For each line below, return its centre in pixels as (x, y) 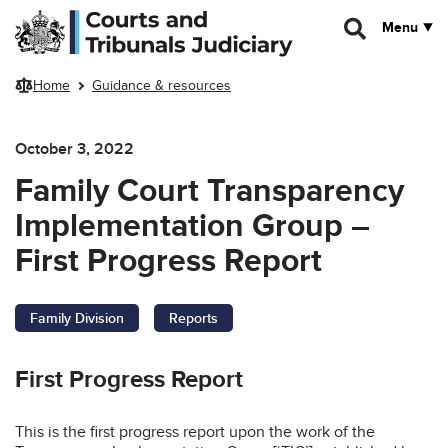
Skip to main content (78, 17)
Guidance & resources (161, 86)
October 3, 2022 (74, 148)
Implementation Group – (192, 226)
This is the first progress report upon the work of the (195, 431)
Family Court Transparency (209, 191)
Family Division (77, 318)
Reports (193, 318)
